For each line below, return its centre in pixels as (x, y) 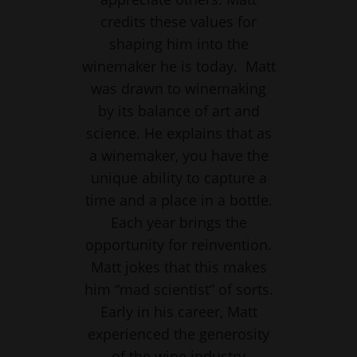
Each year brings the (178, 222)
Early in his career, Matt (178, 311)
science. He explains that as (178, 133)
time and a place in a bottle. (178, 200)
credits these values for (178, 21)
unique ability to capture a (178, 177)
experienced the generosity (178, 333)
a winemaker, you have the (178, 155)
